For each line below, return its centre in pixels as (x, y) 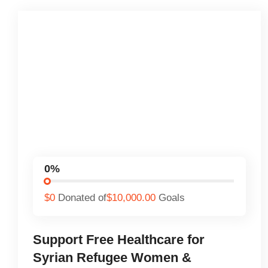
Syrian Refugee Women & (112, 257)
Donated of (83, 198)
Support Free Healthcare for (119, 239)
